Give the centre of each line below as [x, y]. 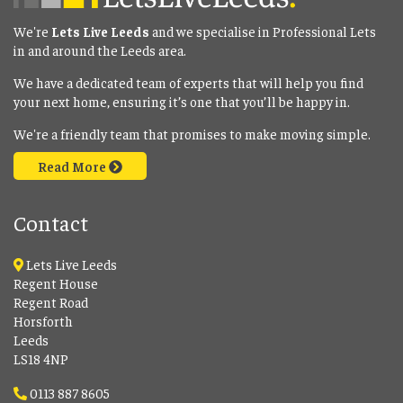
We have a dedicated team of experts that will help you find [188, 82]
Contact [51, 222]
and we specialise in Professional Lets [263, 31]
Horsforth [43, 320]
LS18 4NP [41, 358]
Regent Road [51, 301]
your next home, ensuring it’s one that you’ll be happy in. [182, 101]
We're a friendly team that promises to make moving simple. [192, 133]
